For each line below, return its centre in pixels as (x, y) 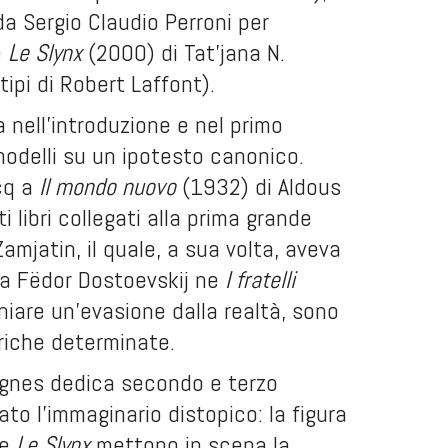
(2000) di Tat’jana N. (183, 52)
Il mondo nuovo (107, 186)
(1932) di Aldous (258, 186)
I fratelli (257, 279)
